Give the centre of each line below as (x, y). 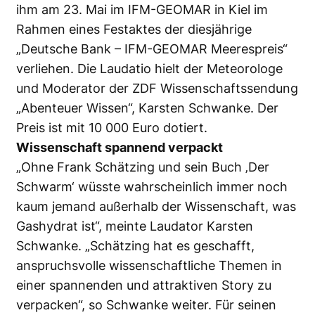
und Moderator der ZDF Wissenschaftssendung (157, 88)
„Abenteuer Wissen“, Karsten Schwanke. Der (147, 108)
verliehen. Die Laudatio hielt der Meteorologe (149, 68)
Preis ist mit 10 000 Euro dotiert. (112, 127)
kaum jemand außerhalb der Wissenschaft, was (156, 206)
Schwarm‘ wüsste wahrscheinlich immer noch (152, 186)
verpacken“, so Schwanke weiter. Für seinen (146, 304)
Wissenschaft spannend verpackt (120, 147)
